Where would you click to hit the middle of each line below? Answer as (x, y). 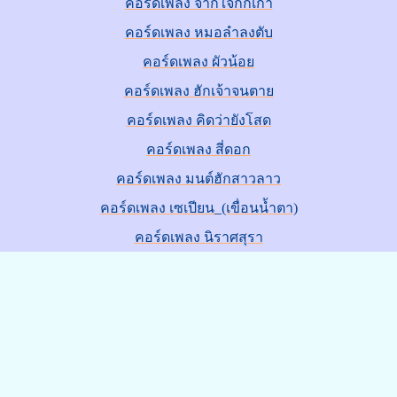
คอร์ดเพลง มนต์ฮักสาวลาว (198, 179)
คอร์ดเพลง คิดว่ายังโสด (198, 120)
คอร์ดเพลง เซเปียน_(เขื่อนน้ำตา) (198, 208)
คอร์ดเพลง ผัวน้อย (198, 62)
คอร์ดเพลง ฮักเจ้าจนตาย (198, 91)
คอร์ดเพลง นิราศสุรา (198, 237)
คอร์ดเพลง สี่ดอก (198, 149)
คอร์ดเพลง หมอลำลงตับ (198, 32)
